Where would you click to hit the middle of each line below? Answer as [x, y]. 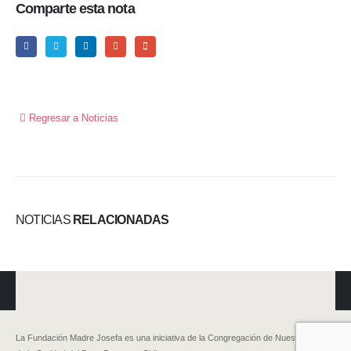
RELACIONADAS [121, 219]
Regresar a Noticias [72, 118]
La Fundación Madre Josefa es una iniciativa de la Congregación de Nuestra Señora [175, 337]
